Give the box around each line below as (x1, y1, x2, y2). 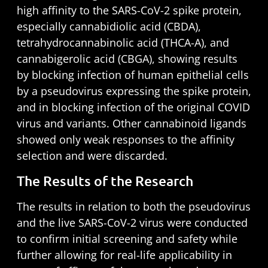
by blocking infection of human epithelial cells (16, 67, 249, 82)
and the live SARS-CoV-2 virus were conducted (16, 215, 248, 230)
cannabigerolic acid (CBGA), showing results (16, 51, 237, 66)
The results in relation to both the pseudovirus (16, 199, 251, 214)
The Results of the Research (16, 172, 193, 189)
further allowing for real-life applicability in (16, 247, 232, 262)
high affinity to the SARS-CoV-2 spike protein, (16, 2, 242, 17)
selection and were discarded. (16, 148, 167, 163)
